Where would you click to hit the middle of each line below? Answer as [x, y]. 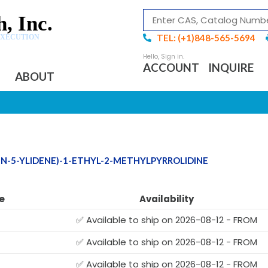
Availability [167, 199]
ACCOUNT [171, 67]
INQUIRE [231, 67]
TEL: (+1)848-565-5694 [206, 38]
